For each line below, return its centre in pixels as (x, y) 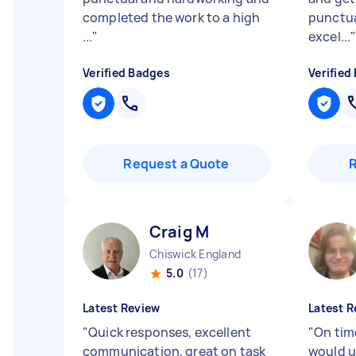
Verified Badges (126, 73)
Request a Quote (176, 164)
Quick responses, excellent (170, 332)
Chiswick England (195, 254)
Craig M (180, 232)
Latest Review (122, 308)
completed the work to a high (172, 17)
